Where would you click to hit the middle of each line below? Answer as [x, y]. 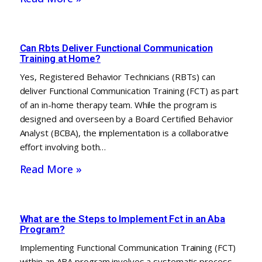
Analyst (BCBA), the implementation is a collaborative [124, 132]
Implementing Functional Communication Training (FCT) [128, 247]
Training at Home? [60, 58]
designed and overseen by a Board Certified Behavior [126, 118]
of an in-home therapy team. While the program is [118, 104]
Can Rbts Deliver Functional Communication [116, 48]
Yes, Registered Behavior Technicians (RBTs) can [117, 76]
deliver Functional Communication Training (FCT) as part [129, 90]
